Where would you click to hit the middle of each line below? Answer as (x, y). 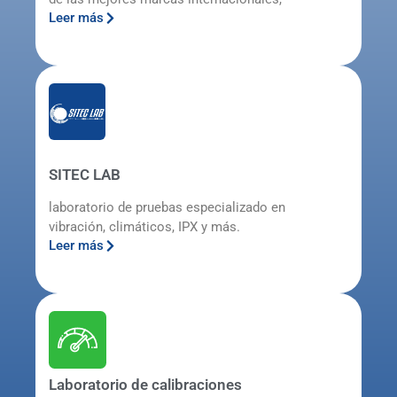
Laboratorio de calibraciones (145, 384)
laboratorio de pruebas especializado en (167, 207)
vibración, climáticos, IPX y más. (144, 226)
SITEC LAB (85, 174)
